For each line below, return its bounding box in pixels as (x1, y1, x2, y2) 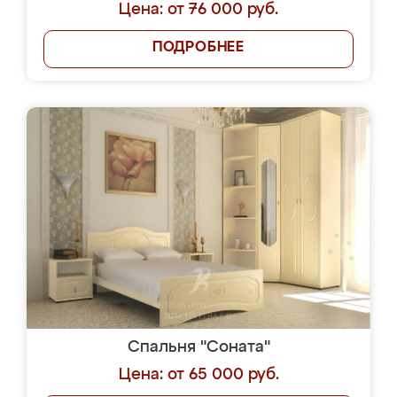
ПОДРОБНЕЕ (152, 41, 245, 55)
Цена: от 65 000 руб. (118, 367, 279, 383)
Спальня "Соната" (127, 339, 270, 355)
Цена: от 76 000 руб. (119, 2, 278, 18)
